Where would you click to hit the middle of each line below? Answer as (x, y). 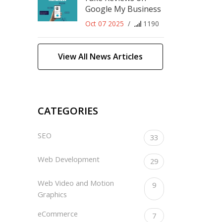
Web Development (69, 159)
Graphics (52, 194)
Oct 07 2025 (105, 24)
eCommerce (58, 213)
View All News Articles (100, 57)
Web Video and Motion (76, 183)
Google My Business (123, 9)
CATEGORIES (68, 111)
